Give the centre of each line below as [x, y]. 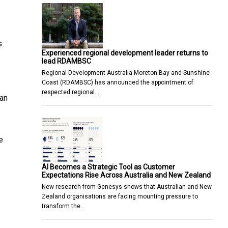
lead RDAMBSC [66, 61]
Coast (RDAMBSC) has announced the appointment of [118, 82]
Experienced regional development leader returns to [125, 53]
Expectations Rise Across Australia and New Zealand [126, 175]
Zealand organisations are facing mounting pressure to [120, 196]
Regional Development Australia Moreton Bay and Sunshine [126, 73]
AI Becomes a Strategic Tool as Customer [108, 167]
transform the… [63, 206]
